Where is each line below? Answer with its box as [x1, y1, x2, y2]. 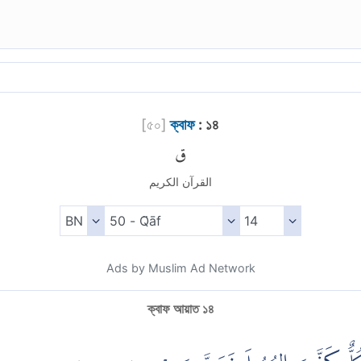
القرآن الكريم [148, 175, 212, 189]
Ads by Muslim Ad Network [106, 261, 255, 276]
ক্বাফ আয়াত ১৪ [147, 301, 214, 317]
